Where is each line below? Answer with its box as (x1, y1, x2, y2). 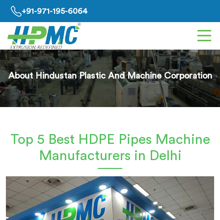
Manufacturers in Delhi (38, 149, 182, 163)
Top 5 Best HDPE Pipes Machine (10, 133, 210, 146)
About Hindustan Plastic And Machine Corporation (8, 71, 212, 80)
